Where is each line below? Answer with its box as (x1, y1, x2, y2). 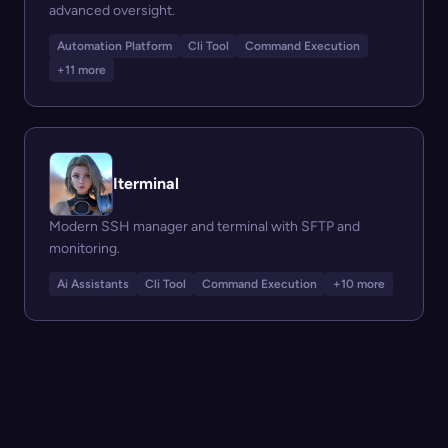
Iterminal (113, 174, 179, 193)
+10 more (333, 277, 385, 291)
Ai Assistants (57, 277, 129, 291)
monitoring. (49, 240, 120, 257)
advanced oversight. (49, 2, 175, 19)
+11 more (57, 63, 106, 77)
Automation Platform (57, 39, 172, 53)
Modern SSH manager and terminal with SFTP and (49, 218, 360, 235)
